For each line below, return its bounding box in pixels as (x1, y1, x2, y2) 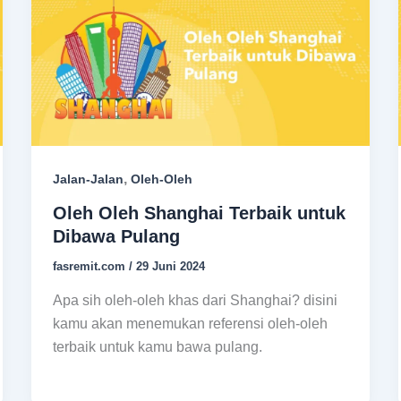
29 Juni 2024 (135, 260, 205, 274)
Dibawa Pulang (52, 226, 180, 247)
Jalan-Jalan (52, 171, 124, 186)
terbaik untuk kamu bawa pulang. (52, 339, 262, 355)
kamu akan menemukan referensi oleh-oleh (52, 316, 328, 332)
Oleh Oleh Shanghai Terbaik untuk (52, 203, 346, 224)
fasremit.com (52, 260, 129, 274)
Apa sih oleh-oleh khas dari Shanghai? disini (52, 293, 337, 309)
